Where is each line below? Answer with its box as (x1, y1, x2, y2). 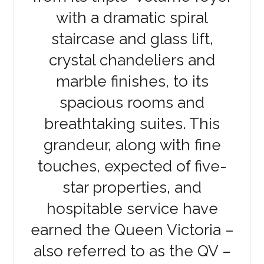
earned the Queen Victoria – (30, 220, 234, 239)
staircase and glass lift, (51, 29, 213, 48)
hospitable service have (46, 199, 218, 217)
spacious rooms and (60, 93, 204, 111)
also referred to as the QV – (33, 242, 231, 260)
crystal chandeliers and (49, 51, 215, 69)
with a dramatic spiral (56, 8, 208, 27)
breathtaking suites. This (44, 114, 220, 133)
